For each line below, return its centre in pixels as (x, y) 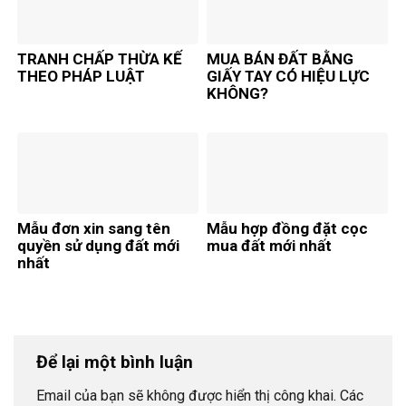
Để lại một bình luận (117, 362)
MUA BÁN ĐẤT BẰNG (280, 59)
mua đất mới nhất (269, 246)
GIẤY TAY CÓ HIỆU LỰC (288, 77)
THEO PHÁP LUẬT (81, 77)
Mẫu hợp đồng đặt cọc (287, 229)
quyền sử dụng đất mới (98, 246)
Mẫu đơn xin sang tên (94, 229)
